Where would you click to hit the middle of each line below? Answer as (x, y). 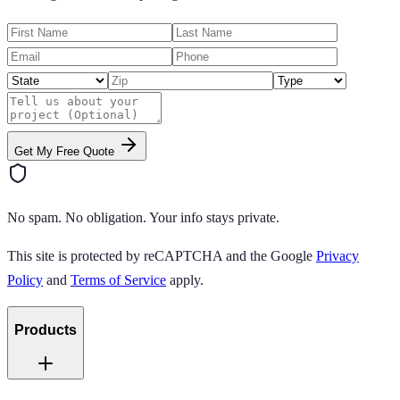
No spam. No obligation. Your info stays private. (143, 217)
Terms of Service (118, 279)
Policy (25, 279)
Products (46, 330)
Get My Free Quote (66, 151)
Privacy (337, 255)
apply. (187, 279)
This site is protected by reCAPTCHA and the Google (160, 255)
